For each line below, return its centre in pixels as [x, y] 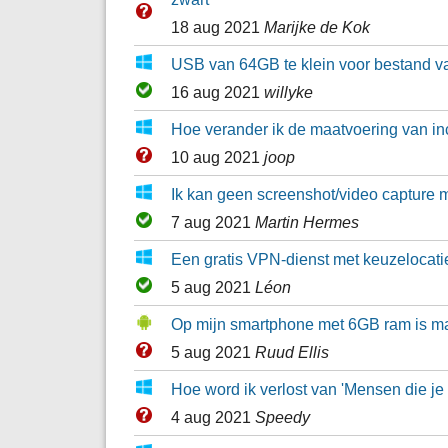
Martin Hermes [306, 221]
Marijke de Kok [316, 26]
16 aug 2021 [217, 91]
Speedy [282, 416]
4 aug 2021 [212, 416]
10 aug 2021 [217, 156]
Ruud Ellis [291, 351]
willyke [288, 91]
